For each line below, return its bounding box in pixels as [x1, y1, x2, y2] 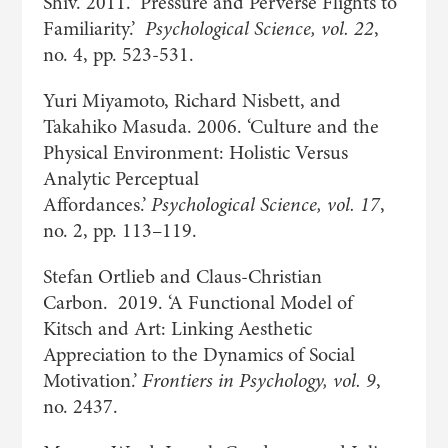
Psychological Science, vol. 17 [150, 191, 380, 218]
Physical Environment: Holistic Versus [42, 139, 348, 166]
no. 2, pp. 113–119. [42, 217, 197, 244]
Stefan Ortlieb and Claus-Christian [42, 263, 322, 290]
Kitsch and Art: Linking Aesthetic [42, 315, 312, 342]
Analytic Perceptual [42, 165, 199, 192]
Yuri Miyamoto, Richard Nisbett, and [42, 87, 341, 114]
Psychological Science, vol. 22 [144, 15, 374, 42]
